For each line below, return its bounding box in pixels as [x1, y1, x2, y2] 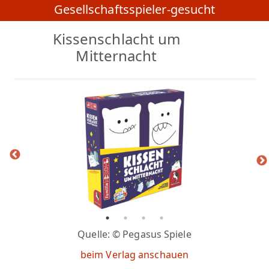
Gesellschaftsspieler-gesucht [53, 1, 216, 18]
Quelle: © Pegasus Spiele [77, 228, 192, 241]
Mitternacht [76, 46, 157, 66]
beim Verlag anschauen [80, 248, 189, 262]
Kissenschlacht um [52, 29, 181, 49]
